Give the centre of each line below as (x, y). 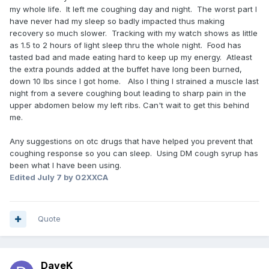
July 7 (50, 177)
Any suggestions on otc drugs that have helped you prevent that (131, 141)
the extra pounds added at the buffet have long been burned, (126, 69)
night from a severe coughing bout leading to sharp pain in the (128, 93)
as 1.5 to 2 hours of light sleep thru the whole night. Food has (125, 45)
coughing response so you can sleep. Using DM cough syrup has (134, 153)
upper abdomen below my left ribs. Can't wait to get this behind (129, 105)
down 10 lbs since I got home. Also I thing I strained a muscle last (134, 81)
